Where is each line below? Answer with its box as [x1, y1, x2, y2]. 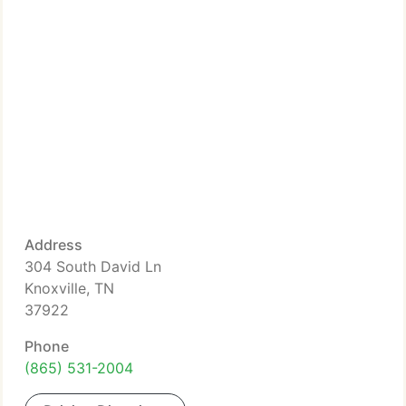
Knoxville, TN [24, 279, 114, 297]
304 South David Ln [24, 257, 161, 275]
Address [24, 236, 82, 254]
